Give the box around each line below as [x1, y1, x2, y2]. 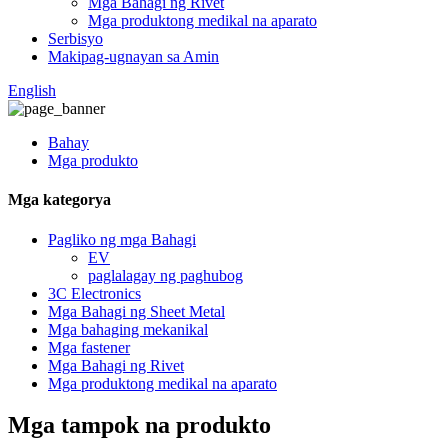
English [8, 82, 56, 99]
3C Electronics [48, 284, 141, 302]
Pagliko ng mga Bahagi [48, 230, 196, 248]
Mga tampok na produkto [8, 412, 271, 439]
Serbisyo [48, 30, 103, 47]
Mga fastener [48, 338, 130, 356]
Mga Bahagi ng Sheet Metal [48, 302, 225, 320]
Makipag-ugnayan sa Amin [48, 48, 219, 65]
